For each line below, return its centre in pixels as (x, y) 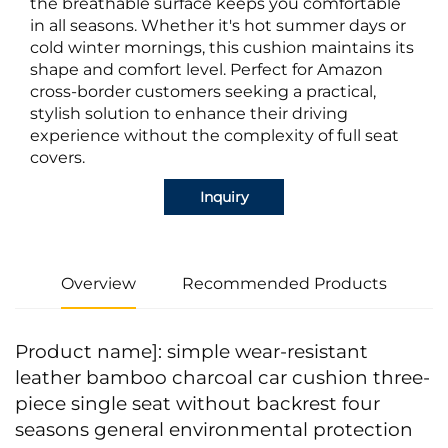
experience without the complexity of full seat (214, 136)
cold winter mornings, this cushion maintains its (222, 48)
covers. (57, 158)
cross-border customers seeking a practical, (203, 92)
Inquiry (224, 197)
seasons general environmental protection (214, 430)
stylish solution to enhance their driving (189, 114)
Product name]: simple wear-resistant (191, 352)
